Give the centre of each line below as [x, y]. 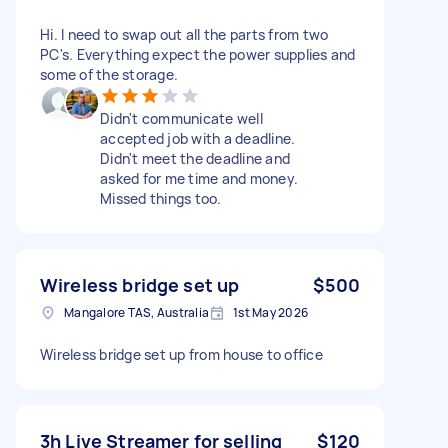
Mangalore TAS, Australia [136, 312]
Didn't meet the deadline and [195, 158]
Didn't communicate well [181, 118]
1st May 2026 [270, 312]
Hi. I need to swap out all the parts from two [184, 34]
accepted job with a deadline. [198, 138]
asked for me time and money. [199, 178]
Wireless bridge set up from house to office [181, 354]
